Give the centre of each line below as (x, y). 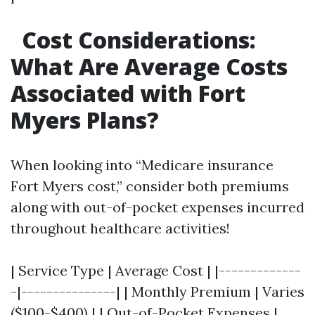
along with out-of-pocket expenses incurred (157, 207)
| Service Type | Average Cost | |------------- (156, 270)
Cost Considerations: (136, 40)
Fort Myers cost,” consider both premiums (150, 186)
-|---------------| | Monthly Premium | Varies (157, 291)
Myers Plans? (85, 120)
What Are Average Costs (149, 66)
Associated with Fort (128, 93)
